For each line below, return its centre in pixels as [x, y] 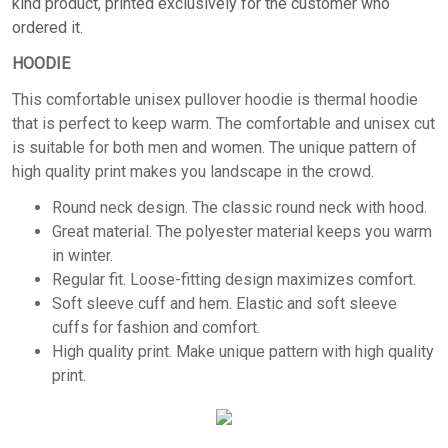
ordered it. [47, 27]
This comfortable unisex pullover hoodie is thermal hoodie [215, 99]
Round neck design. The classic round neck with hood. [239, 207]
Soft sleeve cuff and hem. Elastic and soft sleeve [224, 303]
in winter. [82, 255]
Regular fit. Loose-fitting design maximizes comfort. [234, 279]
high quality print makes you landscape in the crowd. [193, 171]
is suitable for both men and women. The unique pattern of [214, 147]
